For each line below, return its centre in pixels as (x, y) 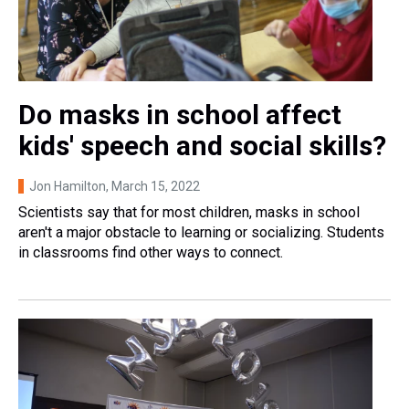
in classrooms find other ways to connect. (151, 253)
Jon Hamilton (68, 187)
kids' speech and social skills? (202, 146)
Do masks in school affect (180, 115)
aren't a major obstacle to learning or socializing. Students (201, 233)
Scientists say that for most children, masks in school (189, 213)
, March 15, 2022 (153, 187)
